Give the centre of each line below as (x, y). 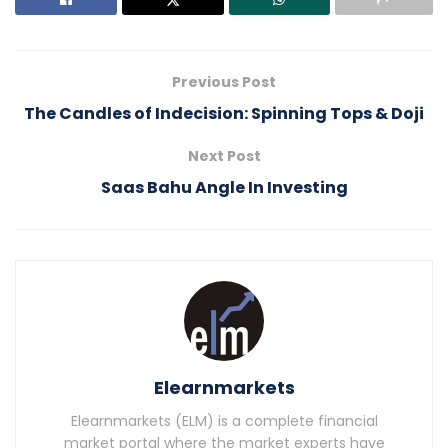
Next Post (224, 156)
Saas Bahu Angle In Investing (224, 188)
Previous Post (224, 82)
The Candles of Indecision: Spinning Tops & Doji (224, 114)
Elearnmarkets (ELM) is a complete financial (224, 421)
